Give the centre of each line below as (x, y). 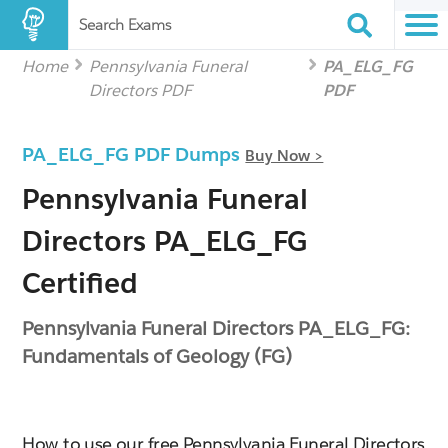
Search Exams (125, 24)
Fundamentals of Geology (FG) (157, 356)
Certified (80, 283)
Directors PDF (141, 90)
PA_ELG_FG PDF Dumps (134, 154)
